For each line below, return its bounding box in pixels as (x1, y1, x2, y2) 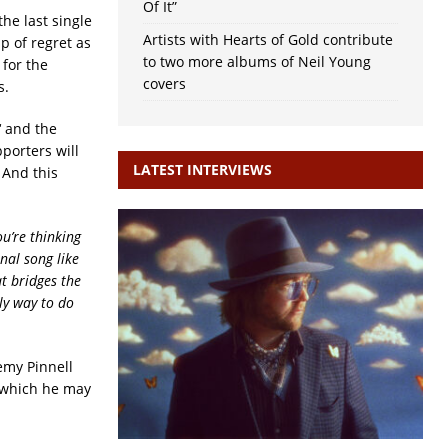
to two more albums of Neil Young (142, 52, 371, 72)
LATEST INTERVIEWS (132, 160, 272, 180)
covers (142, 74, 186, 94)
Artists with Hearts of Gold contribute (142, 30, 393, 50)
